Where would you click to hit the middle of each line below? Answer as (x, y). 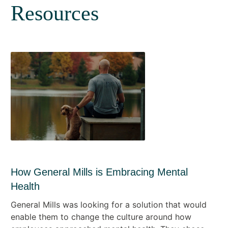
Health (25, 186)
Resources (54, 13)
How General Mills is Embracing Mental (99, 172)
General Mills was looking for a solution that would (108, 204)
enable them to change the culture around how (101, 217)
